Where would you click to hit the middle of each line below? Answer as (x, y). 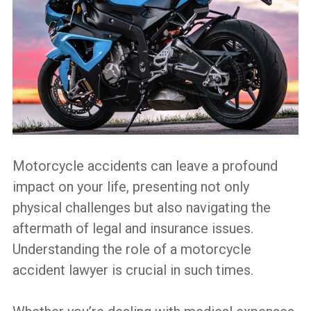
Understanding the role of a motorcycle (132, 249)
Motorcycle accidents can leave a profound (145, 166)
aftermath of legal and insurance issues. (133, 228)
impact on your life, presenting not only (131, 186)
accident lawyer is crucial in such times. (133, 270)
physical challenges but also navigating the (141, 207)
